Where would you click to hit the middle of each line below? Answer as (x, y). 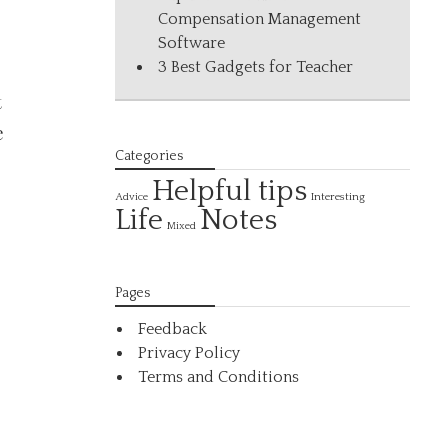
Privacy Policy (189, 353)
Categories (149, 156)
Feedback (173, 329)
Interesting (338, 196)
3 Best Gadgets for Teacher (256, 67)
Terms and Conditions (219, 377)
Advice (132, 197)
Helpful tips (230, 191)
